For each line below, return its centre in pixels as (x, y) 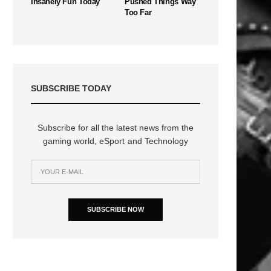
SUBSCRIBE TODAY (71, 88)
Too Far (138, 12)
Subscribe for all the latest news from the (116, 127)
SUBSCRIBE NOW (116, 209)
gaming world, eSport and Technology (116, 141)
